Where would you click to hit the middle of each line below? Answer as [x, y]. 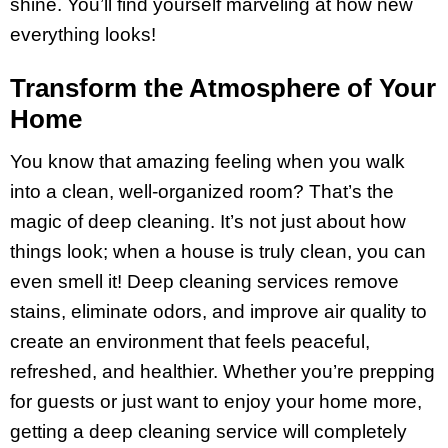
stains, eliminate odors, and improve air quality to [218, 312]
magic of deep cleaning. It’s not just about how [208, 222]
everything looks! [83, 34]
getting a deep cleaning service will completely [208, 432]
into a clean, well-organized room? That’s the [202, 192]
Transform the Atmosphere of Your [223, 87]
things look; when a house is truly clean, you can [218, 252]
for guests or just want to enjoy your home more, [216, 402]
